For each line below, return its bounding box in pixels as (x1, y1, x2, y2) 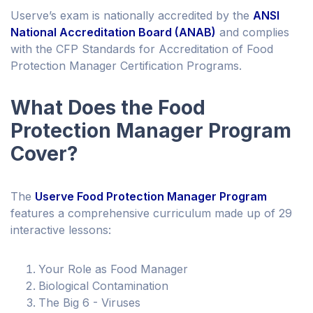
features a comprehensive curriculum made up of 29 (10, 206, 292, 221)
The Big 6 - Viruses (38, 296, 140, 310)
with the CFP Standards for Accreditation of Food (10, 42, 273, 57)
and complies (216, 25, 289, 40)
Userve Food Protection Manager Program (35, 189, 267, 204)
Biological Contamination (38, 279, 168, 293)
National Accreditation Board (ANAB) (10, 25, 216, 40)
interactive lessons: (10, 223, 111, 238)
